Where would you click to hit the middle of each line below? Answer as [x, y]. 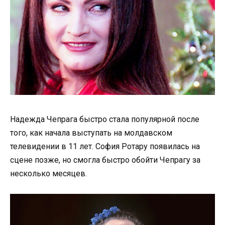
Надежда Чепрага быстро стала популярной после [105, 120]
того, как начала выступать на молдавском [91, 133]
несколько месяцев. [48, 174]
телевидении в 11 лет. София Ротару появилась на [105, 147]
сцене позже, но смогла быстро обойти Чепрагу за [105, 160]
